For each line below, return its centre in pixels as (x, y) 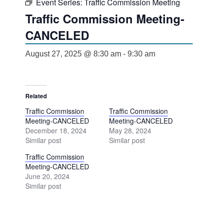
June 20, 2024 (47, 176)
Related (36, 96)
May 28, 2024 (130, 131)
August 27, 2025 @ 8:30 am (73, 54)
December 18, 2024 (56, 131)
